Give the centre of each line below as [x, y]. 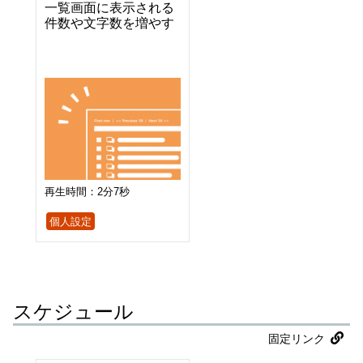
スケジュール [73, 311]
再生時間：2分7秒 [87, 191]
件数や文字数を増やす [109, 23]
